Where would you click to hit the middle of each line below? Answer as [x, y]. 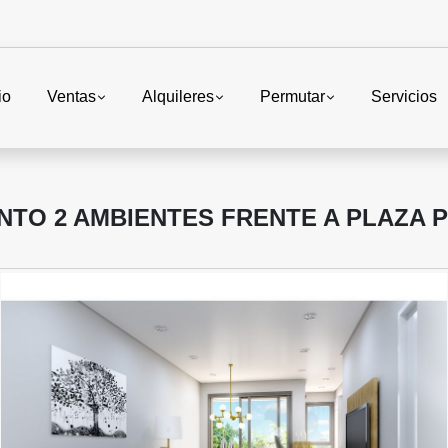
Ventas [71, 97]
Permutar [292, 97]
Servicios [404, 97]
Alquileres [177, 97]
